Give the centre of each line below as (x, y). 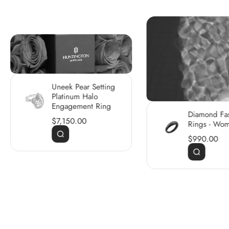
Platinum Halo (75, 97)
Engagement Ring (82, 107)
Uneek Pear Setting (84, 87)
